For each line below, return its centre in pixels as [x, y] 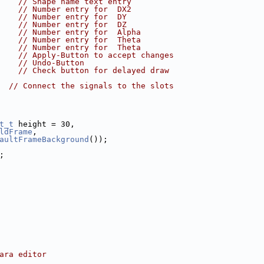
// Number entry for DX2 [75, 9]
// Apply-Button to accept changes [96, 55]
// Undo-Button [51, 63]
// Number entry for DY [72, 17]
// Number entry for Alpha [80, 32]
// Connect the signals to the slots [91, 86]
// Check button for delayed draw [94, 70]
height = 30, [44, 124]
